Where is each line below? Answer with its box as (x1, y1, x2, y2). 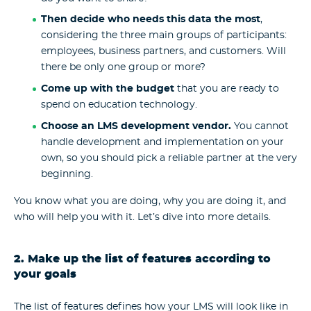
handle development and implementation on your (40, 137, 284, 147)
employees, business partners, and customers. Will (40, 47, 286, 57)
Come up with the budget (40, 84, 174, 94)
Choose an (40, 121, 97, 131)
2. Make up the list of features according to (14, 254, 271, 265)
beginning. (40, 169, 93, 179)
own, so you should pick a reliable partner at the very (40, 153, 297, 163)
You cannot (230, 121, 289, 131)
